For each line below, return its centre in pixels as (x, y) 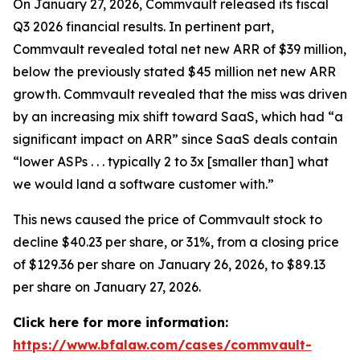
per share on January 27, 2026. (107, 287)
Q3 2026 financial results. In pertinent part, (143, 27)
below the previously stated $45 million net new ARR (174, 72)
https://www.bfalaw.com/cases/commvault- (162, 345)
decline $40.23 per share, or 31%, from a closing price (176, 242)
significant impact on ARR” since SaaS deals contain (175, 139)
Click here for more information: (121, 322)
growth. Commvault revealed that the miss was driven (180, 94)
